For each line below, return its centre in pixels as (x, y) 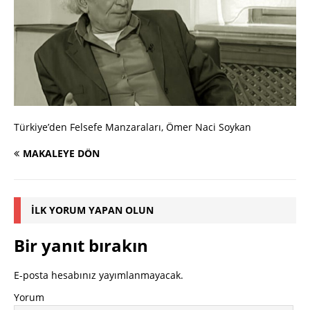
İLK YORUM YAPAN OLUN (92, 210)
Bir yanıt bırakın (81, 246)
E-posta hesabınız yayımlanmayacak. (99, 275)
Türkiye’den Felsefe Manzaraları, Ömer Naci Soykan (133, 127)
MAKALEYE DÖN (61, 154)
